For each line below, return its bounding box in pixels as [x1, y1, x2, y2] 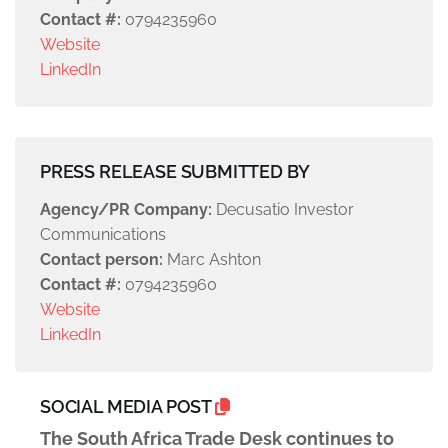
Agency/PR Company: [40, 199, 212, 219]
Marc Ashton [163, 249, 261, 269]
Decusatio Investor [212, 199, 354, 219]
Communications [40, 224, 166, 244]
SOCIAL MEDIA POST [40, 395, 215, 417]
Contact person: [40, 249, 163, 269]
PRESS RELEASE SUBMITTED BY [40, 160, 310, 182]
